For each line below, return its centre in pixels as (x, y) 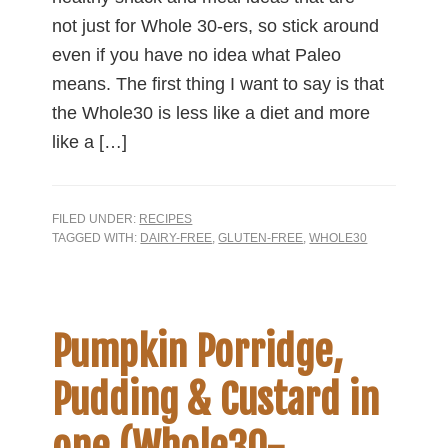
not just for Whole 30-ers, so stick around (216, 25)
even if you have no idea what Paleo (197, 54)
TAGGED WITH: (96, 237)
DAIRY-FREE (176, 237)
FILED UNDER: (96, 218)
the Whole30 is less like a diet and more (211, 112)
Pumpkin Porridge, (198, 352)
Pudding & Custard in (216, 400)
